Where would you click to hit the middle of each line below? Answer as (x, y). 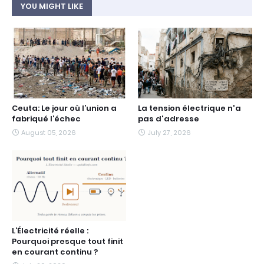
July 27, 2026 (169, 133)
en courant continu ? (55, 252)
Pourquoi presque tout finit (67, 241)
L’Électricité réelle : (50, 231)
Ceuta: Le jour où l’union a (64, 108)
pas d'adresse (169, 119)
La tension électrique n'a (189, 108)
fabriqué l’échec (46, 119)
